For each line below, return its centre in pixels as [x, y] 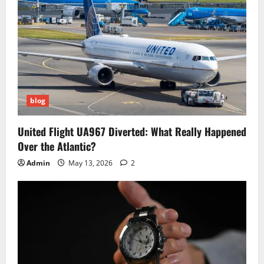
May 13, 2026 [90, 163]
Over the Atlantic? [57, 146]
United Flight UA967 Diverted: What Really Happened [132, 131]
